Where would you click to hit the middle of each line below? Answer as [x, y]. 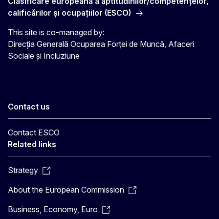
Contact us [29, 107]
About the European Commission [66, 190]
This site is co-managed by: [56, 32]
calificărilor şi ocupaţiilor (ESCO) [69, 13]
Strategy [23, 170]
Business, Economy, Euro [53, 209]
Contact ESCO [34, 132]
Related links [32, 144]
